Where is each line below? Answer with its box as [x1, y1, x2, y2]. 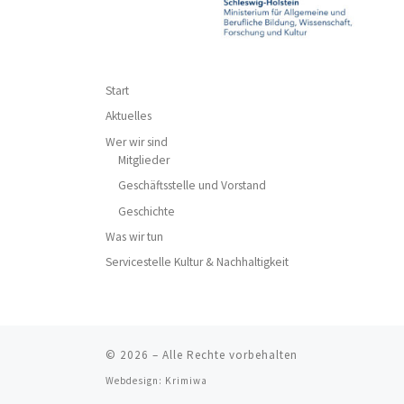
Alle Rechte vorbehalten [162, 346, 298, 363]
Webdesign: [106, 373, 165, 387]
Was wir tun [106, 229, 163, 245]
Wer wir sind [106, 133, 168, 150]
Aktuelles [106, 108, 151, 124]
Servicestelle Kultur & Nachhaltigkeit [106, 254, 289, 271]
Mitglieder [117, 151, 170, 168]
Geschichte [117, 203, 175, 219]
